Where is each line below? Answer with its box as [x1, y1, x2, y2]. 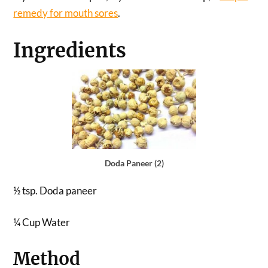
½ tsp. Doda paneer [13, 184, 98, 197]
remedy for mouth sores [13, 7, 118, 20]
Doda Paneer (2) [104, 157, 164, 168]
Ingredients [13, 38, 127, 63]
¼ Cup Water [13, 216, 71, 229]
